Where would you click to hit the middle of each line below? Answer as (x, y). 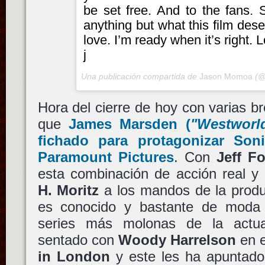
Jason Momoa (226, 76)
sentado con (78, 240)
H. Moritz (68, 190)
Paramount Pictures (106, 157)
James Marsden (123, 124)
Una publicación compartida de (140, 76)
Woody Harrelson (177, 240)
